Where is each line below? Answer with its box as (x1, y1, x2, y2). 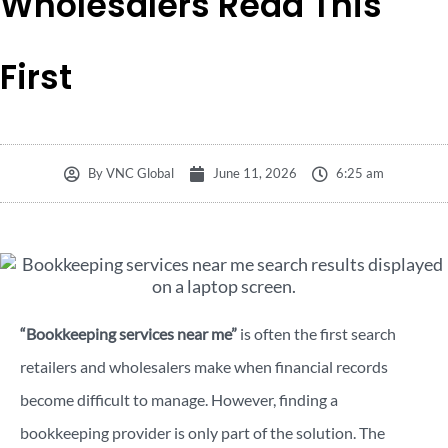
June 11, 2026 (213, 165, 297, 181)
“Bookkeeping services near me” (20, 324, 237, 343)
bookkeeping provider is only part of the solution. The (20, 423, 385, 442)
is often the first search (237, 324, 396, 343)
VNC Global (103, 165, 174, 181)
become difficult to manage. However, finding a (20, 390, 338, 409)
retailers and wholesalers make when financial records (20, 357, 388, 376)
